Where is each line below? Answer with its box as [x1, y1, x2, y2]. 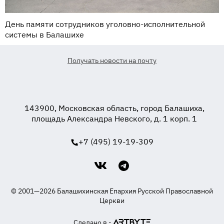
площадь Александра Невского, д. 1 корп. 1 [31, 113, 197, 124]
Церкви [99, 196, 124, 205]
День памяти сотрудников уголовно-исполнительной [5, 19, 205, 29]
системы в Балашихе [5, 29, 84, 40]
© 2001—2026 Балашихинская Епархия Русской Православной [11, 186, 213, 196]
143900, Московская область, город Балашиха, [24, 103, 204, 113]
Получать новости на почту [67, 56, 156, 65]
